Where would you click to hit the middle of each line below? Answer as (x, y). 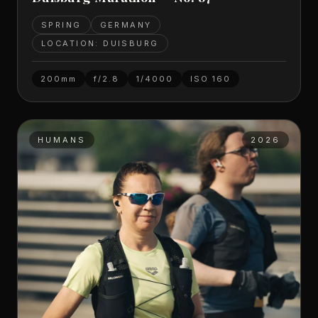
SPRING (61, 24)
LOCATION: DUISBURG (100, 43)
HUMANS (62, 139)
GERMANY (126, 24)
